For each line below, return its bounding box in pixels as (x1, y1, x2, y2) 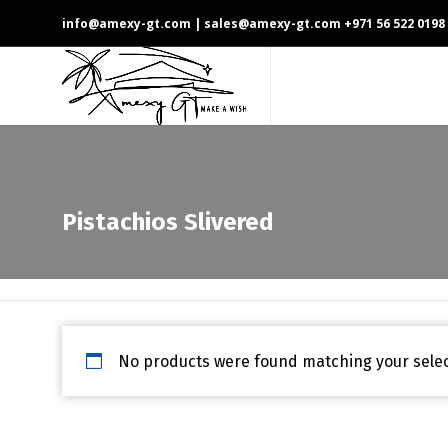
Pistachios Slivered (62, 208, 274, 237)
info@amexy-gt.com (62, 15, 191, 33)
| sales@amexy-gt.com (191, 15, 341, 33)
